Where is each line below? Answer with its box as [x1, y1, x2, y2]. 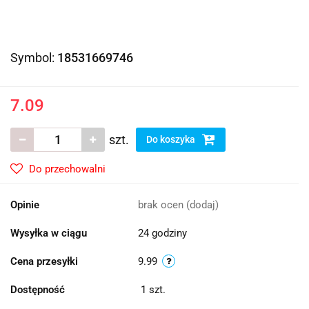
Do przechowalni [29, 163, 106, 175]
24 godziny [138, 227, 187, 239]
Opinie [10, 199, 39, 211]
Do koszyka [146, 134, 197, 145]
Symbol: [10, 50, 57, 65]
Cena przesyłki [10, 255, 78, 268]
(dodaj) [186, 199, 219, 211]
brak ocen [138, 199, 186, 211]
